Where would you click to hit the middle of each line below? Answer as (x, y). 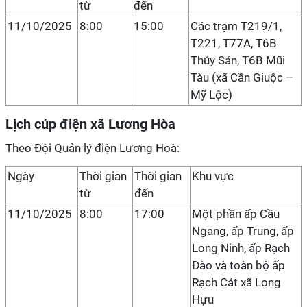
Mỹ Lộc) (211, 95)
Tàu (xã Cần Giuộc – (242, 77)
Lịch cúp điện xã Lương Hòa (90, 124)
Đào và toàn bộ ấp (238, 265)
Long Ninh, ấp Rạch (241, 248)
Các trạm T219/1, (236, 26)
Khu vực (213, 176)
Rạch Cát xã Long (236, 282)
